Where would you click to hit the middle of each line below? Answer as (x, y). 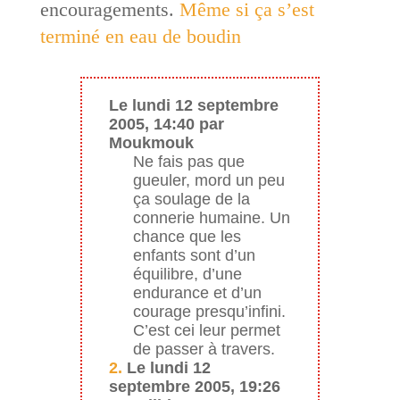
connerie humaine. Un (211, 217)
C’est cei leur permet (206, 330)
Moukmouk (151, 142)
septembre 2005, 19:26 (194, 386)
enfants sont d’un (194, 255)
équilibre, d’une (187, 274)
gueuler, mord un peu (208, 180)
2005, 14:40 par (166, 124)
